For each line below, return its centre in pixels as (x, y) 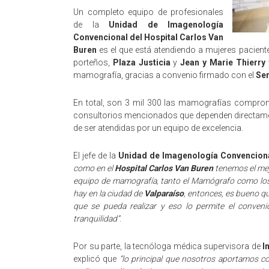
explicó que (96, 259)
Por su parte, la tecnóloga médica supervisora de (168, 246)
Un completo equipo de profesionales (148, 12)
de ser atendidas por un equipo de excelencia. (158, 128)
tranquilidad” (96, 219)
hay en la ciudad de (109, 193)
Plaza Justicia (141, 62)
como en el (94, 168)
